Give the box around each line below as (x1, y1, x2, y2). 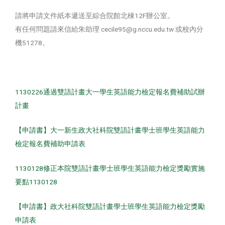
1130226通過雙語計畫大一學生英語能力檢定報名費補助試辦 (15, 87, 205, 96)
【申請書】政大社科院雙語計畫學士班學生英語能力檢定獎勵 (15, 202, 205, 210)
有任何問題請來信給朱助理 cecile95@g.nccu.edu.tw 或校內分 (15, 25, 203, 34)
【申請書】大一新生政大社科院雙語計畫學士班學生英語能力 (15, 126, 205, 134)
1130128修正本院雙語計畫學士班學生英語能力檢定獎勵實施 (15, 164, 205, 172)
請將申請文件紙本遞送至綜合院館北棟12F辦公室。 (15, 12, 174, 20)
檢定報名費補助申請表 (15, 139, 85, 148)
